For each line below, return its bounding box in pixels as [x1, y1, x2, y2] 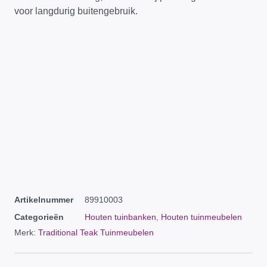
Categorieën [14, 212, 64, 222]
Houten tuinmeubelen [161, 212, 242, 222]
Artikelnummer [14, 195, 73, 205]
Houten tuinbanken [85, 212, 156, 222]
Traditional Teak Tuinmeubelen [38, 227, 154, 237]
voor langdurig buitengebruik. [14, 6, 138, 17]
